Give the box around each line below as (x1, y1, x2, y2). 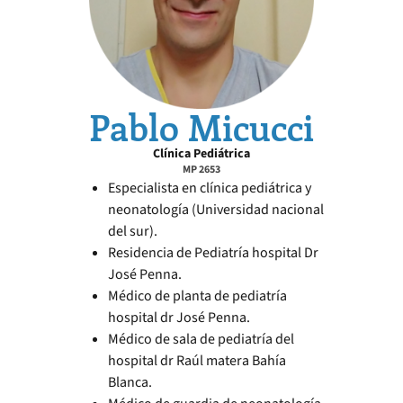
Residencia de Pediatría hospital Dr (108, 243, 318, 264)
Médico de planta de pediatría (108, 286, 287, 307)
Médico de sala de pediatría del (108, 329, 294, 350)
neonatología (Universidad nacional (108, 200, 324, 220)
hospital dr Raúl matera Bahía (108, 351, 286, 372)
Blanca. (108, 372, 152, 393)
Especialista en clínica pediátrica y (108, 178, 311, 199)
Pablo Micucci (89, 103, 314, 151)
